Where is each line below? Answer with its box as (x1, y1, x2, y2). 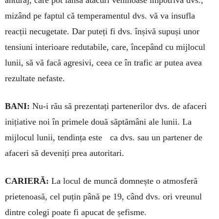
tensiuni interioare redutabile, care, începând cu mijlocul (5, 42, 205, 52)
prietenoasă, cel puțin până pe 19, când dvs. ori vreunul (5, 192, 202, 202)
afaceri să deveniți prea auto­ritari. (5, 148, 124, 158)
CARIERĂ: (5, 176, 49, 186)
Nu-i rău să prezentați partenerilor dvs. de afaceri (30, 101, 207, 111)
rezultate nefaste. (5, 73, 65, 84)
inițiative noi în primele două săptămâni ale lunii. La (5, 117, 192, 127)
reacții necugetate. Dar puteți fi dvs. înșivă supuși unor (5, 26, 199, 37)
